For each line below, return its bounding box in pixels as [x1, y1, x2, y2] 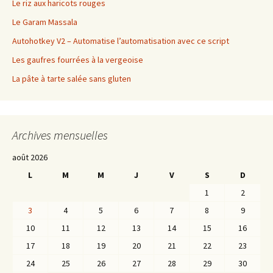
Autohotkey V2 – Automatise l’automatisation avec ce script [12, 35, 229, 47]
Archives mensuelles [12, 127, 108, 143]
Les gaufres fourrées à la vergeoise [12, 54, 143, 66]
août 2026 [12, 152, 48, 163]
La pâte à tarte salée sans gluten [12, 73, 131, 85]
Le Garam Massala [12, 16, 77, 28]
